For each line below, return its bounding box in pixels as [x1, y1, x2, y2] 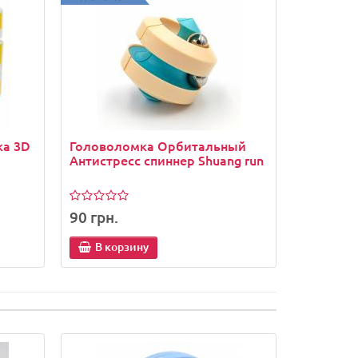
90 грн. [70, 207, 118, 228]
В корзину [95, 239, 149, 255]
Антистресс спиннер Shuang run [70, 151, 264, 169]
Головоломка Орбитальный [70, 137, 246, 154]
